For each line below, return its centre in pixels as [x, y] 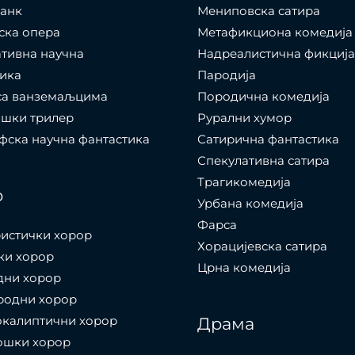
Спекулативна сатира [263, 161]
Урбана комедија [250, 204]
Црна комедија [244, 268]
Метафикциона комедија [275, 32]
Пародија [227, 75]
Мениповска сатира [259, 11]
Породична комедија [263, 97]
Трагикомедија [244, 182]
